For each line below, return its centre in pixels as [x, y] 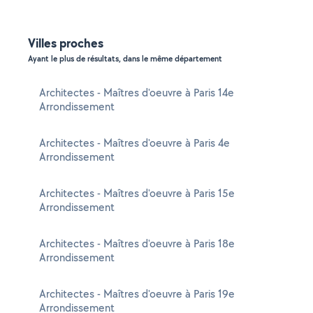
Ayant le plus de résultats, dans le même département [125, 59]
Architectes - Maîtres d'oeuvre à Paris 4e [134, 143]
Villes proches [66, 43]
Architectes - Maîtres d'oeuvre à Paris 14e [137, 93]
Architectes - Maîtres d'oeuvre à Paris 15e [137, 193]
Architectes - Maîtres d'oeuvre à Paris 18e [137, 243]
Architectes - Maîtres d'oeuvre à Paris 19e [137, 294]
